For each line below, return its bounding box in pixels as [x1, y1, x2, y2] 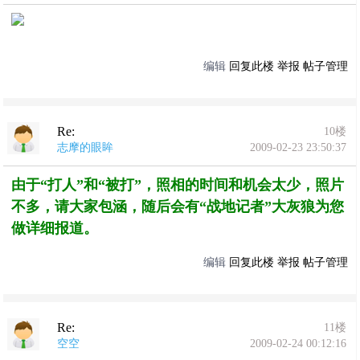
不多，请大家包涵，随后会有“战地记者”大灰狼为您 [11, 198, 345, 215]
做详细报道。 [11, 220, 99, 236]
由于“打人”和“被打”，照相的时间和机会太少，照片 [11, 177, 345, 193]
